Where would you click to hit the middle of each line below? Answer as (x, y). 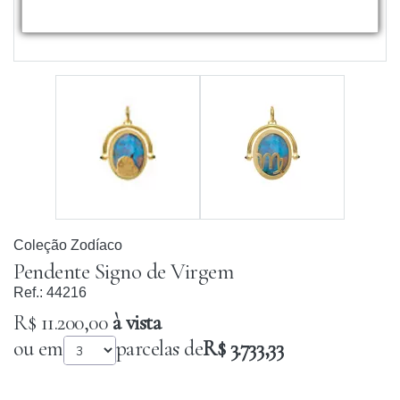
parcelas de (159, 349)
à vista (134, 323)
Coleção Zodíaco (68, 245)
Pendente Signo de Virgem (123, 271)
